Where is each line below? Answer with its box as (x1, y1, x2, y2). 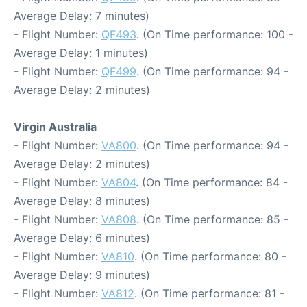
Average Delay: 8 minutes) (14, 193, 150, 208)
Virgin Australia (14, 119, 97, 134)
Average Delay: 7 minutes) (14, 8, 149, 23)
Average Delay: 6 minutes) (14, 230, 150, 245)
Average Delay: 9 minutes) (14, 267, 150, 282)
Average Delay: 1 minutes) (14, 45, 148, 60)
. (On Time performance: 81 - (134, 286, 284, 300)
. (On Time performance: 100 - (136, 27, 293, 41)
